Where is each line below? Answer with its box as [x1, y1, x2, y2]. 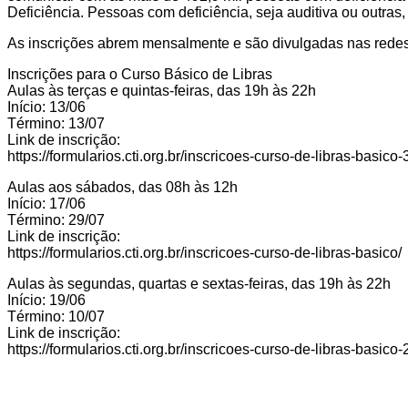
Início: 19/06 [7, 291, 86, 308]
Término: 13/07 [7, 115, 105, 131]
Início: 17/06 [7, 195, 86, 211]
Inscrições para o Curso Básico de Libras [7, 66, 272, 82]
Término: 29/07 [7, 211, 105, 228]
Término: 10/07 [7, 308, 105, 324]
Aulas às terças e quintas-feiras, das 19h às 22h [7, 82, 316, 98]
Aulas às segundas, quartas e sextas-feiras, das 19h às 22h [7, 275, 391, 291]
